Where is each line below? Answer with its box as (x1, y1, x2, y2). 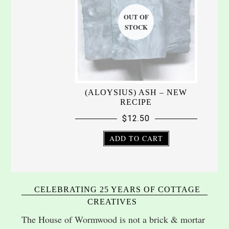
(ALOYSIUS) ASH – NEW (85, 87, 188, 97)
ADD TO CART (109, 133, 163, 143)
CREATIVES (87, 197, 137, 206)
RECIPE (120, 97, 152, 106)
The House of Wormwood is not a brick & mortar (21, 213, 205, 225)
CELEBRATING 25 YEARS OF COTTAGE (34, 185, 200, 194)
